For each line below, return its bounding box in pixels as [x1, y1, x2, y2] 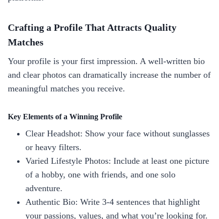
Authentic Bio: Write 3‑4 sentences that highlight [25, 197, 200, 207]
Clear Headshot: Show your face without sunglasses [25, 128, 210, 138]
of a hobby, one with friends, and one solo [25, 169, 175, 179]
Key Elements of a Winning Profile [8, 112, 122, 121]
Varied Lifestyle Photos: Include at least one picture [25, 155, 209, 166]
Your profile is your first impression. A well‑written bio [8, 56, 205, 66]
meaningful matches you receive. [8, 83, 125, 93]
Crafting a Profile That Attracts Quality [8, 22, 176, 33]
